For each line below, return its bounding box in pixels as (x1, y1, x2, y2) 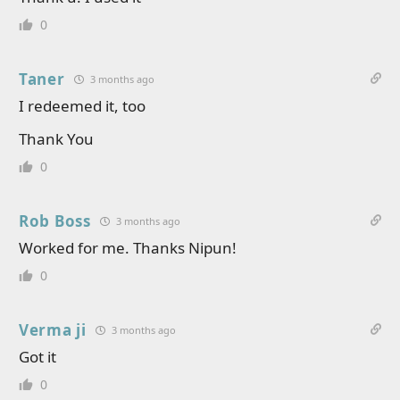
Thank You (19, 129, 94, 149)
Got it (19, 346, 56, 367)
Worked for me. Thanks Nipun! (19, 237, 237, 258)
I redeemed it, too (19, 96, 146, 116)
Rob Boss (19, 211, 91, 231)
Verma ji (19, 320, 87, 340)
